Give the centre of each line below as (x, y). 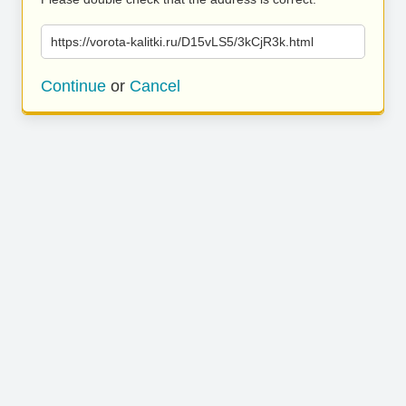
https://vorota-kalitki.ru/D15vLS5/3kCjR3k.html (182, 42)
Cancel (155, 86)
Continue (73, 86)
